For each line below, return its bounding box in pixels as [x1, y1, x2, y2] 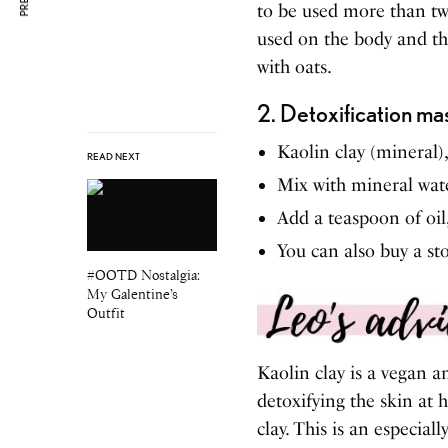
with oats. [257, 55, 333, 78]
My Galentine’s [87, 285, 178, 304]
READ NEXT [87, 150, 140, 163]
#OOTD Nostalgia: [87, 266, 200, 285]
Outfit [87, 304, 125, 323]
